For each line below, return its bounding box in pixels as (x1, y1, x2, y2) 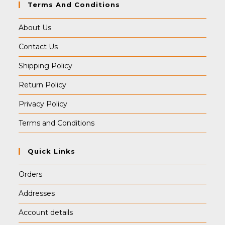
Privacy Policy (19, 99, 68, 109)
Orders (19, 170, 43, 179)
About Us (19, 23, 52, 33)
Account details (19, 208, 73, 217)
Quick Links (28, 147, 76, 156)
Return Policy (19, 80, 67, 90)
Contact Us (19, 42, 58, 52)
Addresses (19, 189, 55, 198)
